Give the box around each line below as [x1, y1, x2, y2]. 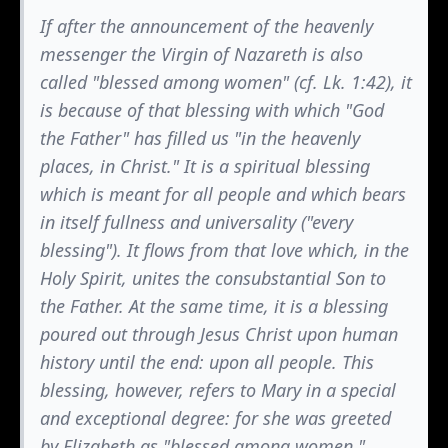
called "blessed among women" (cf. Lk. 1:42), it [40, 70, 412, 94]
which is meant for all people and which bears [40, 182, 406, 206]
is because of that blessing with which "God [40, 98, 384, 122]
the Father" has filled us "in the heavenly [40, 126, 360, 150]
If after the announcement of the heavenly [40, 14, 373, 38]
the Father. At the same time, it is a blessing [40, 294, 388, 318]
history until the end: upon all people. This [40, 350, 374, 374]
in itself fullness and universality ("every [40, 210, 353, 234]
